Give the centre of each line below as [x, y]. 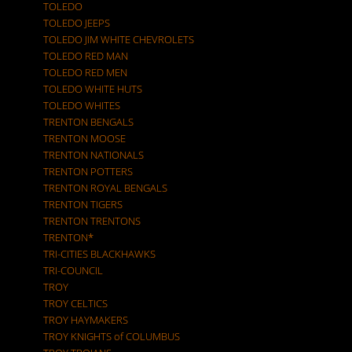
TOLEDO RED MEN [85, 72]
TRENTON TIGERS [83, 204]
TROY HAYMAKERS [86, 320]
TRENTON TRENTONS [92, 221]
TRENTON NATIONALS [93, 155]
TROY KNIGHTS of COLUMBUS [112, 336]
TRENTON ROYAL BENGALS [105, 188]
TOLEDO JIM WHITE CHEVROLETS [119, 39]
